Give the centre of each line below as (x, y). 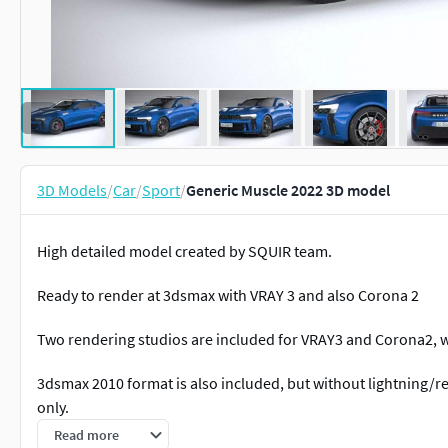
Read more (86, 435)
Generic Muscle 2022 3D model (288, 190)
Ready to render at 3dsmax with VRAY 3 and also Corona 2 (228, 295)
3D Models (72, 190)
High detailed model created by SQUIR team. (184, 251)
